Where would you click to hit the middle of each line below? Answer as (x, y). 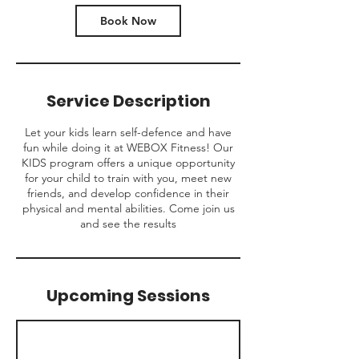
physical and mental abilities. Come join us (128, 208)
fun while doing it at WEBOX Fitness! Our (128, 147)
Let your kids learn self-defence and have (128, 132)
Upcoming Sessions (128, 296)
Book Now (128, 21)
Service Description (128, 101)
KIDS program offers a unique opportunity (128, 163)
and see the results (128, 224)
